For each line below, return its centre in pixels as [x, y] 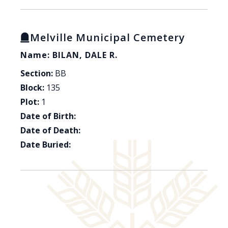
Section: [37, 74]
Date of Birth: [48, 116]
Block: [32, 88]
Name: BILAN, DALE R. [69, 55]
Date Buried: [46, 145]
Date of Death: [50, 131]
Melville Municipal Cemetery [108, 38]
